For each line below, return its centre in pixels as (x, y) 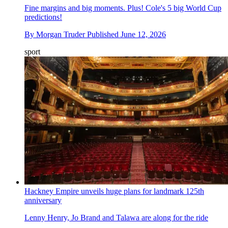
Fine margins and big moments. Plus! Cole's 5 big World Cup (123, 8)
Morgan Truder (61, 35)
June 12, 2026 (143, 35)
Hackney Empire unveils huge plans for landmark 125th (114, 191)
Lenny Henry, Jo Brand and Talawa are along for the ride (116, 217)
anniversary (43, 200)
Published (104, 35)
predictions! (43, 17)
